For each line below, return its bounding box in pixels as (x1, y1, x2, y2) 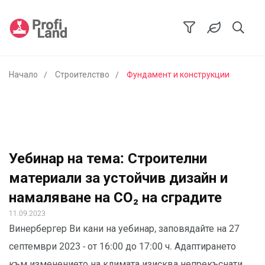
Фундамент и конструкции (127, 70, 230, 79)
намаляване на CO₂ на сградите (9, 189, 222, 206)
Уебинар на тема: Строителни (9, 150, 207, 167)
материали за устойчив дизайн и (9, 170, 228, 186)
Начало (9, 70, 38, 79)
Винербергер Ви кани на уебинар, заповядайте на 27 (9, 223, 240, 234)
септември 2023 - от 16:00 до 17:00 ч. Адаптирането (9, 241, 236, 252)
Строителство (55, 70, 109, 79)
